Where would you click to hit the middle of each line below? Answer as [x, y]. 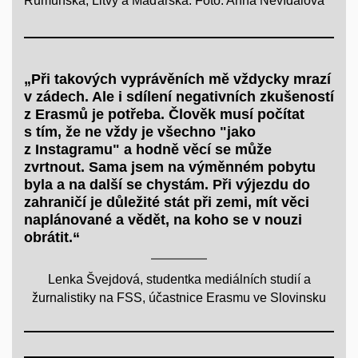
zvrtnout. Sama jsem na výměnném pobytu [170, 167]
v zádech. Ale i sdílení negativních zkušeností [179, 97]
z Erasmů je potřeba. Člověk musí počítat [164, 115]
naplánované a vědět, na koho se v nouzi [163, 220]
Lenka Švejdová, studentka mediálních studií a [179, 280]
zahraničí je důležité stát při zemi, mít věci [167, 203]
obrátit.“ [52, 238]
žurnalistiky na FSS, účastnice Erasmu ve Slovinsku [179, 298]
